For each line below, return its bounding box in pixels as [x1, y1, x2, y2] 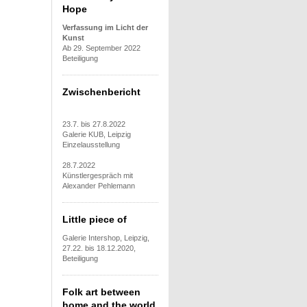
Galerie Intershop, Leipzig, [62, 233, 149, 242]
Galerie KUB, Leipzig [62, 130, 131, 138]
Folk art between [62, 286, 140, 297]
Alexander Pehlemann [62, 181, 135, 190]
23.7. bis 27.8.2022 [62, 119, 125, 128]
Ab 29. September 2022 [62, 43, 140, 52]
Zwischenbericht [62, 86, 140, 97]
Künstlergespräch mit [62, 171, 133, 180]
